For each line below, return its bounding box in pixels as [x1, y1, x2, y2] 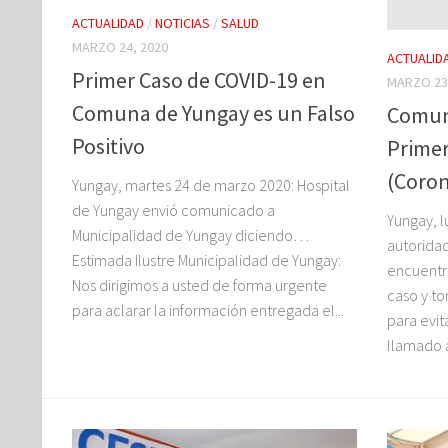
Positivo [72, 131, 145, 160]
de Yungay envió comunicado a [72, 199, 275, 220]
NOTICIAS [155, 14, 210, 33]
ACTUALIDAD [72, 14, 144, 33]
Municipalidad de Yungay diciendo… [72, 224, 309, 245]
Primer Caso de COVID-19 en [72, 65, 326, 94]
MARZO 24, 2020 [72, 38, 168, 57]
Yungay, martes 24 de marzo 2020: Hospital [72, 174, 350, 195]
